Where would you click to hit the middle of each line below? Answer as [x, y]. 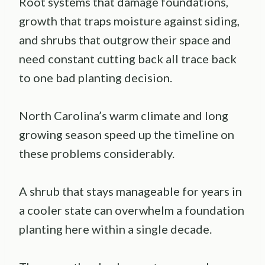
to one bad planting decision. [96, 78]
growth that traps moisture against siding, [129, 21]
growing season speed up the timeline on [127, 135]
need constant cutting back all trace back [128, 59]
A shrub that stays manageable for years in [130, 191]
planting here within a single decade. [115, 229]
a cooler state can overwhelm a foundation [132, 210]
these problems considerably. [97, 153]
